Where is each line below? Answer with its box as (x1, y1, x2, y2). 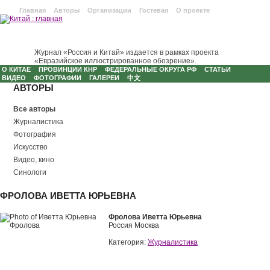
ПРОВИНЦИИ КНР (39, 66, 97, 73)
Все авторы (13, 105, 55, 113)
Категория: (108, 238, 148, 246)
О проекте (176, 7, 210, 14)
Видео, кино (13, 155, 54, 164)
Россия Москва (108, 221, 159, 230)
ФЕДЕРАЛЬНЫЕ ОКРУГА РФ (105, 66, 196, 73)
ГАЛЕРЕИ (89, 74, 119, 81)
